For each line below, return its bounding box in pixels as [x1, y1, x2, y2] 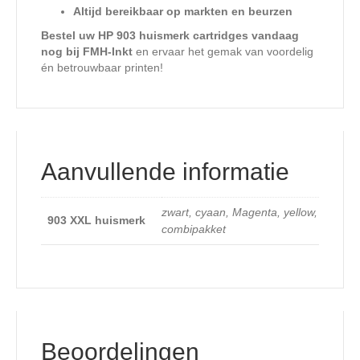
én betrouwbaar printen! [41, 61, 163, 75]
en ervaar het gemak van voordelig [133, 45, 313, 59]
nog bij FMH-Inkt [41, 45, 133, 59]
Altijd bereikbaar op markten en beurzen [73, 5, 292, 18]
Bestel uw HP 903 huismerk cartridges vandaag [41, 29, 299, 43]
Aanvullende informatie [41, 158, 289, 186]
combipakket [162, 223, 226, 236]
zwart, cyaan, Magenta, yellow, [162, 206, 317, 219]
